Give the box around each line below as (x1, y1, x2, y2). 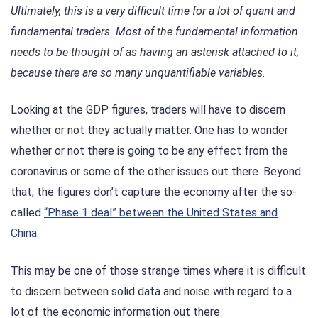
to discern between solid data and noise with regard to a (11, 284, 292, 298)
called (11, 206, 44, 220)
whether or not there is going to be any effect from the (11, 144, 288, 158)
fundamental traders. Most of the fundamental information (11, 25, 298, 39)
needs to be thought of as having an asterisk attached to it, (11, 45, 299, 60)
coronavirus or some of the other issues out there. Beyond (11, 165, 301, 179)
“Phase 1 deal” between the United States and (44, 206, 278, 220)
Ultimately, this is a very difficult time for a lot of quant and (11, 4, 295, 18)
